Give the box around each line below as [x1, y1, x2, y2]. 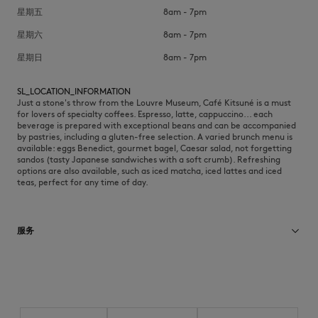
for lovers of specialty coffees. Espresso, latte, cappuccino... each [17, 109, 273, 119]
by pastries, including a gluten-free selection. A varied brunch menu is [17, 131, 292, 142]
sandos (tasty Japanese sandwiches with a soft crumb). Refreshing [17, 154, 280, 165]
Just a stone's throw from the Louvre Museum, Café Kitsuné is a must [17, 97, 291, 108]
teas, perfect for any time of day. [17, 177, 148, 187]
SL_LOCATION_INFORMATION [17, 86, 131, 97]
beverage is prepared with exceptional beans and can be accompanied [17, 120, 296, 131]
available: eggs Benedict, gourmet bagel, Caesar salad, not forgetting [17, 143, 292, 153]
